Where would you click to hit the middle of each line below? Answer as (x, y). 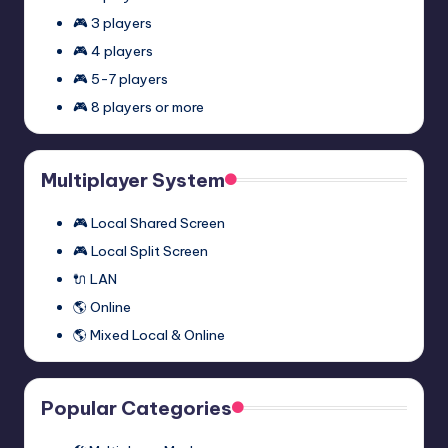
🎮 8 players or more (138, 106)
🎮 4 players (113, 50)
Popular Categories (136, 407)
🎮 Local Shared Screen (149, 222)
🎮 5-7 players (120, 78)
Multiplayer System (133, 179)
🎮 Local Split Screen (140, 250)
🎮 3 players (112, 22)
